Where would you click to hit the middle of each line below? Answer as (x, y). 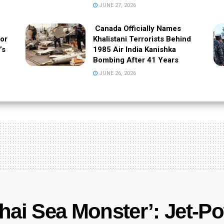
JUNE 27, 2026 (116, 5)
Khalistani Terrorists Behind (142, 39)
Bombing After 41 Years (135, 60)
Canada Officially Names (137, 28)
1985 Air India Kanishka (134, 49)
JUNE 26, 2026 (116, 73)
